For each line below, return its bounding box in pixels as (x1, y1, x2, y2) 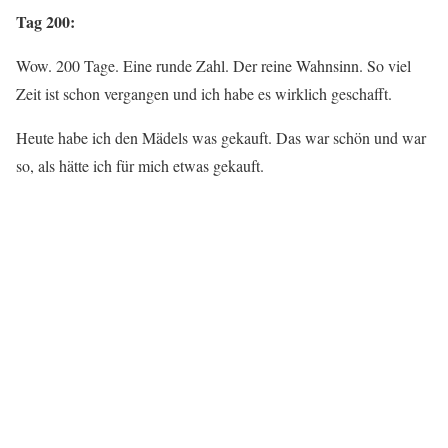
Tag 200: (16, 10, 75, 33)
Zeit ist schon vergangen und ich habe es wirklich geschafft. (16, 83, 392, 104)
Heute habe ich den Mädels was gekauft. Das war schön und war (16, 127, 426, 148)
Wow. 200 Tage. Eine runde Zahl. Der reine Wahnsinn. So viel (16, 55, 411, 76)
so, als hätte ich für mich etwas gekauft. (16, 155, 264, 176)
